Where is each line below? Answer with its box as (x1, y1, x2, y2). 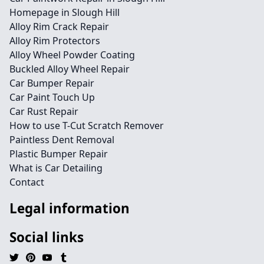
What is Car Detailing (9, 161, 103, 175)
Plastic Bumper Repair (9, 147, 108, 161)
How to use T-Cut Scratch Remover (9, 119, 164, 133)
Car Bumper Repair (9, 77, 94, 90)
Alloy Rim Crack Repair (9, 20, 109, 34)
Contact (9, 176, 44, 189)
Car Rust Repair (9, 105, 78, 118)
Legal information (9, 199, 130, 218)
